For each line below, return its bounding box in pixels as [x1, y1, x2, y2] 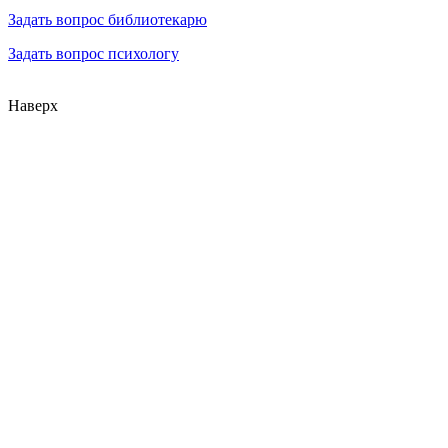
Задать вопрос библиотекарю [8, 10, 207, 28]
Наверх [8, 96, 58, 114]
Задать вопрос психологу [8, 44, 179, 62]
